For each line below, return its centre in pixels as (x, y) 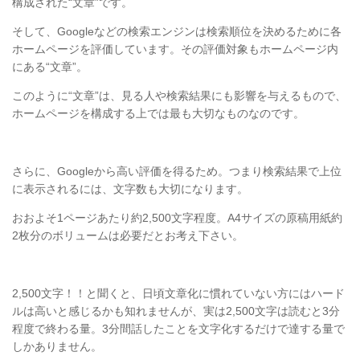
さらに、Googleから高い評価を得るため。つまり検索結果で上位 (177, 172)
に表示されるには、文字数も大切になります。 (130, 189)
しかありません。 (57, 347)
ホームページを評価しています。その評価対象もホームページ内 (175, 49)
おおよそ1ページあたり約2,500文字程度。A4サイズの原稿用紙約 (177, 218)
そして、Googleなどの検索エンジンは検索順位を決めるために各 (177, 32)
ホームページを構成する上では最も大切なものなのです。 (158, 114)
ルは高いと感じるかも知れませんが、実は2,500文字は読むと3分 (176, 311)
